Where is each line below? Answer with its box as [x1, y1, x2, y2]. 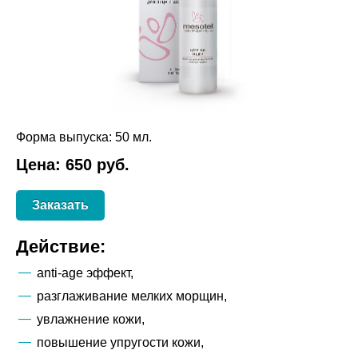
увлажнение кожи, [37, 312, 145, 327]
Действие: [16, 237, 105, 257]
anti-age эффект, [37, 266, 133, 280]
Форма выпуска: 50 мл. [16, 130, 152, 145]
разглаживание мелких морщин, [37, 289, 227, 304]
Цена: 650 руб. [16, 156, 129, 174]
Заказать [32, 198, 89, 213]
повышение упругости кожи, [37, 336, 204, 350]
